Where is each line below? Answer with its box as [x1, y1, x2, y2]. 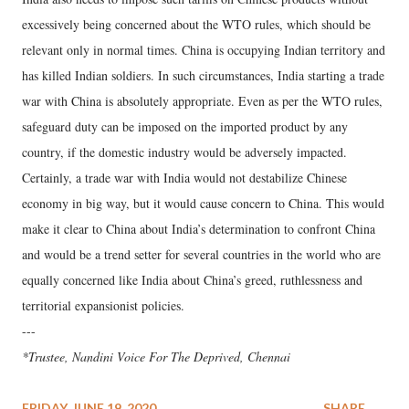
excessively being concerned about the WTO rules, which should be [22, 16, 371, 34]
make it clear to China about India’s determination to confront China [22, 220, 375, 238]
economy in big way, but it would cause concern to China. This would [22, 194, 384, 213]
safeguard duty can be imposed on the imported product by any [22, 118, 348, 136]
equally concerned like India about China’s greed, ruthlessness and [22, 271, 362, 289]
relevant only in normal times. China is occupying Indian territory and [22, 41, 385, 59]
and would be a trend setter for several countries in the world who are [22, 246, 381, 264]
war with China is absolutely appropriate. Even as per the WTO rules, [22, 92, 383, 110]
